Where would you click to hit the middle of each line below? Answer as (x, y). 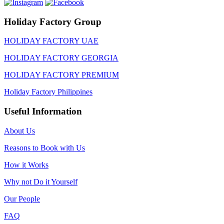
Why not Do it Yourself (41, 181)
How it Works (26, 164)
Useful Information (43, 111)
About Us (19, 130)
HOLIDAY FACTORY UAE (51, 41)
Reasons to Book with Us (44, 147)
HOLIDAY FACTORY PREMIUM (61, 75)
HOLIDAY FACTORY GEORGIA (61, 58)
